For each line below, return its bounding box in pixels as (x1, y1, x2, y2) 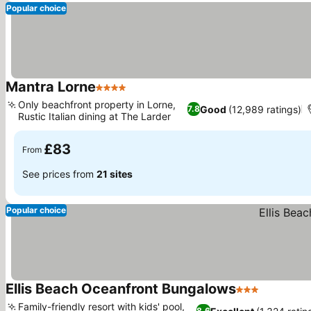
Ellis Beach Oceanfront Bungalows (6, 280, 236, 297)
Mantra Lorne (6, 78, 96, 95)
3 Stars (235, 289, 273, 303)
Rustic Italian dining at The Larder (18, 110, 171, 122)
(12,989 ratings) (228, 103, 301, 115)
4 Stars (95, 87, 133, 101)
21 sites (96, 167, 133, 180)
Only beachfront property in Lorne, (18, 99, 176, 110)
